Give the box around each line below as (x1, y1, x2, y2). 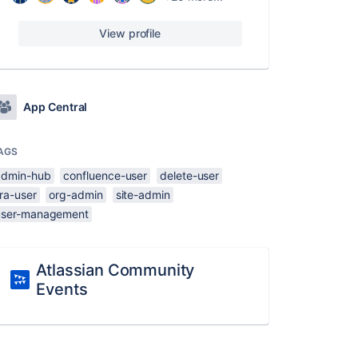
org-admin (49, 188, 103, 201)
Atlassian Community (36, 261, 195, 280)
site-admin (115, 188, 170, 201)
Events (36, 280, 88, 299)
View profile (99, 26, 161, 40)
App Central (23, 100, 88, 113)
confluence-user (63, 169, 148, 182)
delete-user (160, 169, 220, 182)
